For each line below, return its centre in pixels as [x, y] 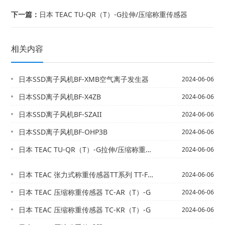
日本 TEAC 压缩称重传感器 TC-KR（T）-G [85, 210]
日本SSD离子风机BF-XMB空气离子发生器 [84, 79]
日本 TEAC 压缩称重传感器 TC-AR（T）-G [85, 192]
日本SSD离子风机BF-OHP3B [63, 132]
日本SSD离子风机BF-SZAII [61, 114]
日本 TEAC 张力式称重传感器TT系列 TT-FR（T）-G [83, 175]
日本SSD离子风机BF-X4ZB [60, 97]
